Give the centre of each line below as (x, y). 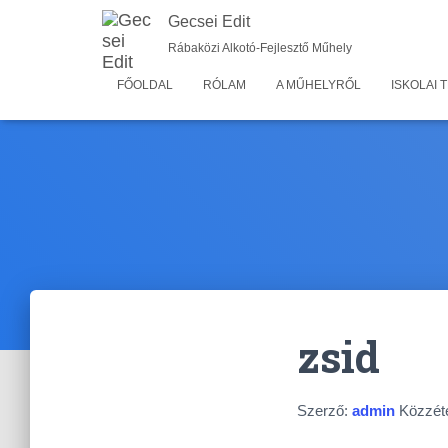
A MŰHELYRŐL (318, 85)
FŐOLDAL (145, 85)
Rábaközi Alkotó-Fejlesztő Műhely (260, 48)
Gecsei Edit (209, 21)
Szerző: (324, 410)
